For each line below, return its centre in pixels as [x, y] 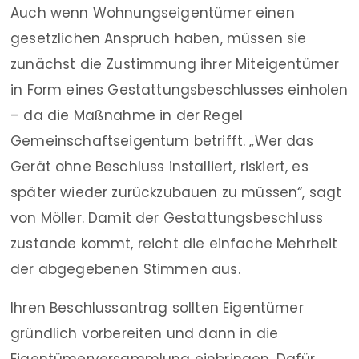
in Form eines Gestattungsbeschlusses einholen [179, 90]
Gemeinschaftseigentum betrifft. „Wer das [162, 141]
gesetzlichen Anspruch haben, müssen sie [159, 39]
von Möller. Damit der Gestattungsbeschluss [167, 218]
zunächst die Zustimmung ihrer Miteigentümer [175, 65]
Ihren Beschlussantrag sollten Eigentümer [157, 308]
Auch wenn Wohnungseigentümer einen [153, 13]
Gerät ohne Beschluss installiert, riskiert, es [159, 167]
